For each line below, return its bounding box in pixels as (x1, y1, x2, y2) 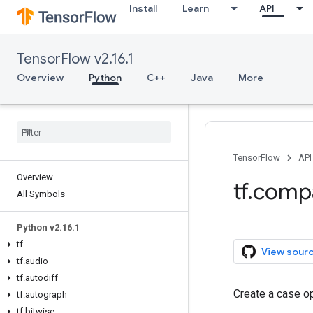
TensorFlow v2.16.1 (17, 50, 133, 68)
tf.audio (17, 256, 48, 266)
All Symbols (17, 189, 65, 199)
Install (129, 2, 157, 15)
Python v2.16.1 (17, 222, 80, 233)
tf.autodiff (17, 272, 58, 283)
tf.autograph (17, 289, 67, 300)
